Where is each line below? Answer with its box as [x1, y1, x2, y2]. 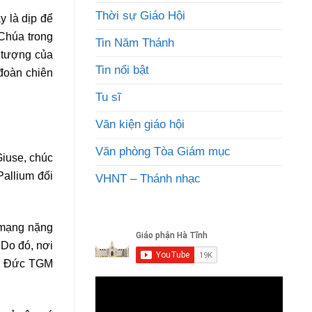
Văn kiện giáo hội [95, 118, 185, 131]
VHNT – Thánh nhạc [95, 172, 201, 185]
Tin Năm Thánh [95, 36, 174, 49]
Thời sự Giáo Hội [95, 9, 185, 22]
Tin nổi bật [95, 63, 149, 77]
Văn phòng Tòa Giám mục [95, 145, 231, 158]
